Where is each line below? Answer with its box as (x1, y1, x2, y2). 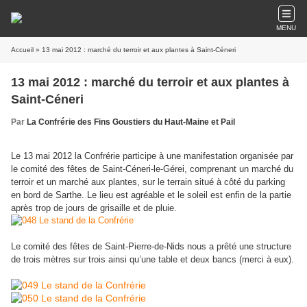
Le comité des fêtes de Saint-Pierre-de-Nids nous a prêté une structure (11, 241, 291, 251)
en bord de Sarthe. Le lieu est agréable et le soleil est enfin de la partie (11, 190, 291, 200)
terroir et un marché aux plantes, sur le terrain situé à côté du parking (11, 177, 285, 187)
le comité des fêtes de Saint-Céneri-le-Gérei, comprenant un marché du (11, 164, 293, 174)
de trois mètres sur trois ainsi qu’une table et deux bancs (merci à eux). (11, 254, 294, 265)
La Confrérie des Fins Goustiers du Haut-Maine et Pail (27, 117, 235, 127)
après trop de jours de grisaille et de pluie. (11, 203, 177, 213)
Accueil (11, 46, 34, 53)
